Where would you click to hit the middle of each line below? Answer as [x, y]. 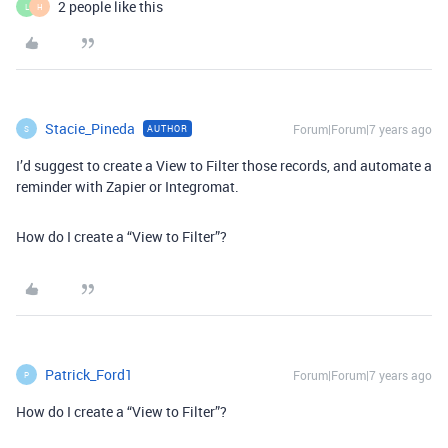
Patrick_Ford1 [89, 374]
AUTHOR [167, 128]
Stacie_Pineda [90, 128]
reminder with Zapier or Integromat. [127, 186]
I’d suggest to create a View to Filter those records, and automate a [224, 165]
